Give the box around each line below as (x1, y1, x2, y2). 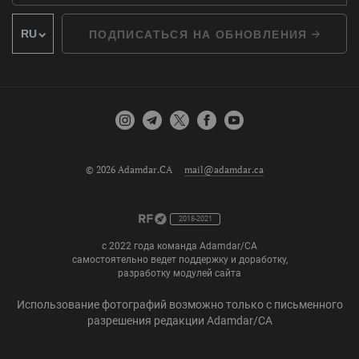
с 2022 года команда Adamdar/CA (102, 240, 257, 252)
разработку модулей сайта (118, 267, 241, 279)
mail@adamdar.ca (184, 163, 264, 175)
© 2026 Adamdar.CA (86, 163, 172, 175)
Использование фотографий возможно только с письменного (16, 297, 343, 311)
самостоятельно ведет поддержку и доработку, (71, 253, 288, 265)
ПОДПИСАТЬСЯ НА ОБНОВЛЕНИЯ (88, 27, 313, 41)
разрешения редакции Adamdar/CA (87, 313, 272, 327)
